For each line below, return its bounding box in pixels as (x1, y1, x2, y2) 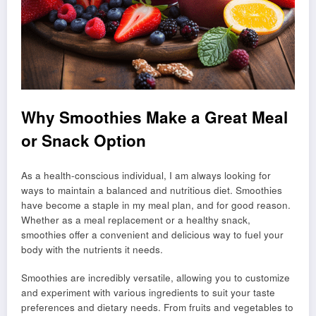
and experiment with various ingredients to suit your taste (21, 286, 275, 300)
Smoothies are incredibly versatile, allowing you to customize (21, 271, 290, 285)
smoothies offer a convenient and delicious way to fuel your (21, 228, 284, 242)
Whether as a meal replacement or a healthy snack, (21, 213, 250, 227)
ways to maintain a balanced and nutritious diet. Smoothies (21, 183, 282, 197)
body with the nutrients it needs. (21, 243, 163, 257)
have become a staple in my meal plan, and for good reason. (21, 198, 291, 212)
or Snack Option (21, 128, 146, 152)
